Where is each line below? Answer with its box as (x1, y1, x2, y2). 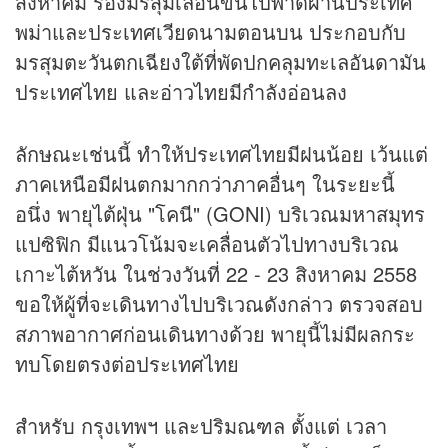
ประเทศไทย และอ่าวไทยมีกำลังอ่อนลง (15, 77, 347, 107)
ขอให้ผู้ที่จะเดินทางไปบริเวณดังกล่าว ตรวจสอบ (15, 289, 423, 319)
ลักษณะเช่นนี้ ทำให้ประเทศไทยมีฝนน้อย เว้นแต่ (15, 139, 428, 169)
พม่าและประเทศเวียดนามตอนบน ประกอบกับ (15, 17, 406, 47)
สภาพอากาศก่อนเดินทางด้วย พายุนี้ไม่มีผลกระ (15, 319, 415, 349)
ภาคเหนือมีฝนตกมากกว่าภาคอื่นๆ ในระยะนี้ (15, 169, 395, 199)
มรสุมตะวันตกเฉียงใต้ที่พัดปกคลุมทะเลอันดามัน (15, 47, 426, 77)
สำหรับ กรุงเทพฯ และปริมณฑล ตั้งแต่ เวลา (15, 411, 387, 441)
